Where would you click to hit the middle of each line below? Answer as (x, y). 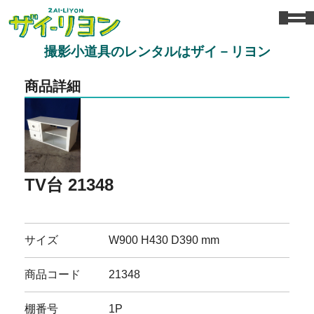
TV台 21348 (69, 184)
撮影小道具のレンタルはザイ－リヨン (157, 51)
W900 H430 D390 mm (164, 240)
